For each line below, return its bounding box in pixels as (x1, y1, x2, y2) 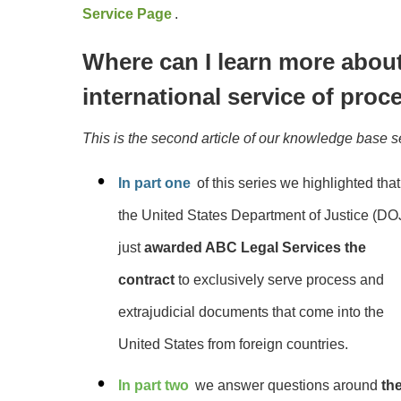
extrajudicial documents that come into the (118, 304, 384, 320)
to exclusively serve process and (175, 272, 384, 287)
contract (118, 272, 175, 287)
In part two (118, 378, 189, 393)
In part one (118, 175, 191, 191)
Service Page (82, 6, 172, 21)
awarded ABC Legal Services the (144, 240, 366, 255)
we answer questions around (192, 378, 381, 393)
